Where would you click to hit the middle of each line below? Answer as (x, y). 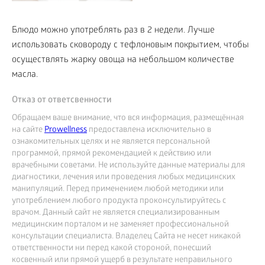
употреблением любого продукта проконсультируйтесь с (119, 202)
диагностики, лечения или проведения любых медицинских (124, 178)
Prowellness (66, 131)
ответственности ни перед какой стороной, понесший (112, 249)
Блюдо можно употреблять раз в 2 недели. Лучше (113, 31)
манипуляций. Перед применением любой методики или (118, 190)
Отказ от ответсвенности (62, 101)
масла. (25, 75)
